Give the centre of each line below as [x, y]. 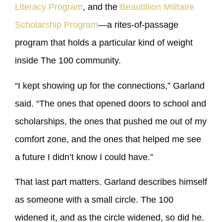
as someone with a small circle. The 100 [94, 200]
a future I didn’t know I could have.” [84, 157]
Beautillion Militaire [157, 7]
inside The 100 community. [68, 61]
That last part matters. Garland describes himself [111, 182]
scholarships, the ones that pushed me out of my [111, 121]
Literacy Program [49, 7]
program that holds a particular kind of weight [104, 43]
